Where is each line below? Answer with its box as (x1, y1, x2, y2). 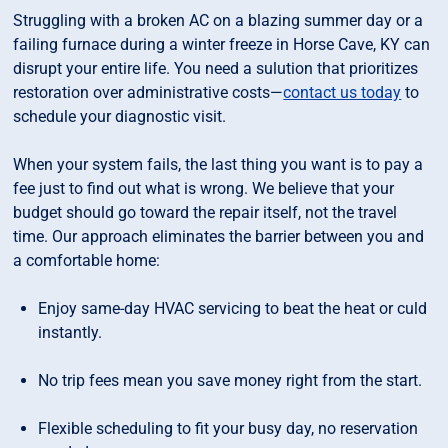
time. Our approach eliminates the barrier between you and (13, 227, 425, 247)
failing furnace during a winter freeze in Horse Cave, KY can (13, 35, 431, 55)
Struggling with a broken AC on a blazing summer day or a (13, 11, 424, 31)
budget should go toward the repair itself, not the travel (13, 203, 398, 223)
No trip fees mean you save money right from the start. (38, 371, 423, 391)
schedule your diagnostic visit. (13, 107, 227, 127)
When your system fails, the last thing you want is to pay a (13, 155, 424, 175)
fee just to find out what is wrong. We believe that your (13, 179, 395, 199)
